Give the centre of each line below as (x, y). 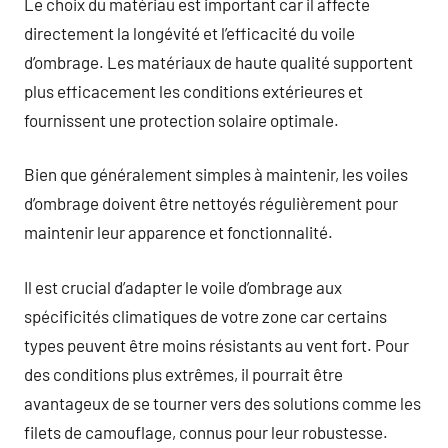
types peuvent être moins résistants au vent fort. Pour (216, 344)
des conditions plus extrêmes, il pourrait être (183, 373)
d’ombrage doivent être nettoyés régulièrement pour (211, 203)
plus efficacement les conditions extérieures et (193, 90)
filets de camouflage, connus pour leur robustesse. (206, 431)
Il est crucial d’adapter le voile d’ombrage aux (183, 286)
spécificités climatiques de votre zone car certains (205, 315)
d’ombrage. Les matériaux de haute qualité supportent (218, 61)
